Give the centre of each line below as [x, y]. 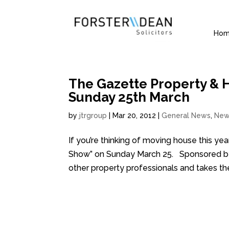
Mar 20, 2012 [134, 116]
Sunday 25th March [129, 97]
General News [186, 116]
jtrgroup [93, 116]
